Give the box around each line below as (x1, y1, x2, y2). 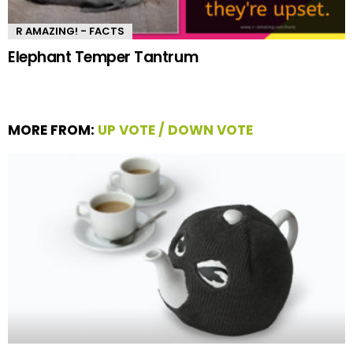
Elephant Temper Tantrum (8, 46, 199, 68)
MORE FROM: (8, 120, 98, 139)
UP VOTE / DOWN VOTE (98, 120, 253, 139)
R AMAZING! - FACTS (16, 23, 124, 39)
